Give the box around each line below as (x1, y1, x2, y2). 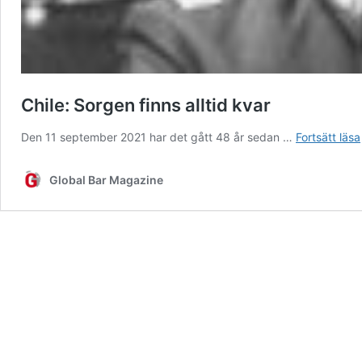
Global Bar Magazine (49, 173, 163, 187)
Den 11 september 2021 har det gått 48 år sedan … (21, 130, 296, 145)
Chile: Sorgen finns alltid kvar (21, 95, 271, 116)
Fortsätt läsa (296, 130, 360, 145)
